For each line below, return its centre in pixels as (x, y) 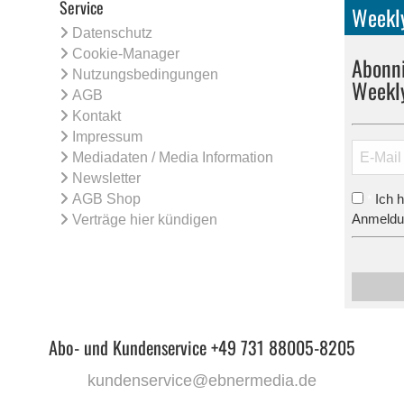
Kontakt (97, 116)
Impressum (108, 137)
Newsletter (107, 179)
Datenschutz (113, 33)
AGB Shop (107, 199)
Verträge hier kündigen (145, 220)
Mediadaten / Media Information (173, 158)
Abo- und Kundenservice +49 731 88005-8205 (202, 347)
